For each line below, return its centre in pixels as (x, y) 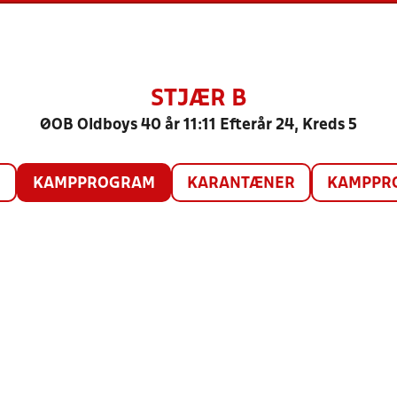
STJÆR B (198, 99)
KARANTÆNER (241, 184)
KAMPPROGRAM (93, 184)
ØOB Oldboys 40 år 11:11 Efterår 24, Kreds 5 (198, 125)
